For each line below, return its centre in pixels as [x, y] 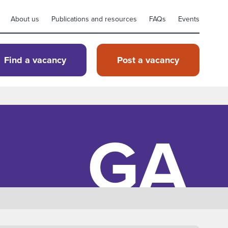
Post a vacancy [148, 60]
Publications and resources [94, 19]
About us [25, 19]
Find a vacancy [35, 60]
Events [189, 19]
